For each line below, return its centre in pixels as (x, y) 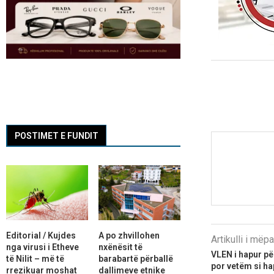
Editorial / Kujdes (41, 235)
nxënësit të (120, 247)
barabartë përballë (135, 258)
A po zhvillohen (129, 235)
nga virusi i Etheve (43, 247)
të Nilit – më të (35, 258)
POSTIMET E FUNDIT (57, 136)
